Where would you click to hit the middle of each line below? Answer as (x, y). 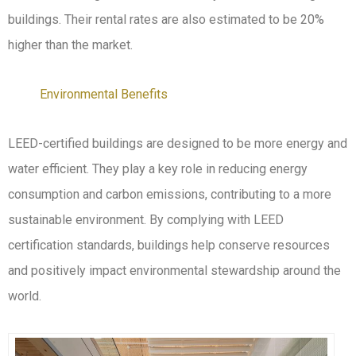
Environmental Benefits (104, 94)
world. (25, 296)
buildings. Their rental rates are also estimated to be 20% (166, 19)
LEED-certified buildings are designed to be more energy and (178, 143)
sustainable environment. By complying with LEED (146, 219)
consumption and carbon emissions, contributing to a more (170, 194)
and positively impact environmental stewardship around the (174, 270)
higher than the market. (70, 44)
